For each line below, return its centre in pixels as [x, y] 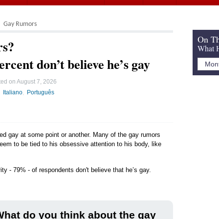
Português [41, 92]
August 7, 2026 [36, 81]
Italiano [13, 92]
